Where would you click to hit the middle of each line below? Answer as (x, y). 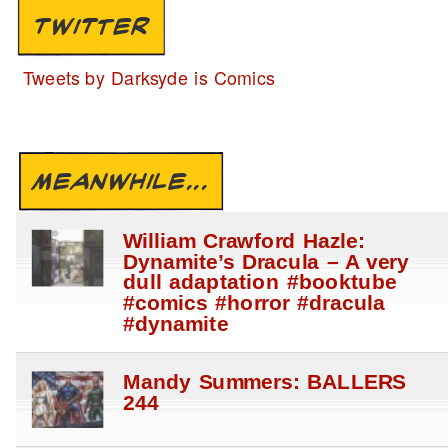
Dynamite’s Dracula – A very (265, 262)
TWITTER (91, 26)
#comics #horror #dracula (253, 304)
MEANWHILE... (121, 181)
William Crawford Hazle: (244, 241)
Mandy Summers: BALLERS (264, 383)
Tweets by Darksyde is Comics (148, 78)
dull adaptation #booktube (259, 283)
